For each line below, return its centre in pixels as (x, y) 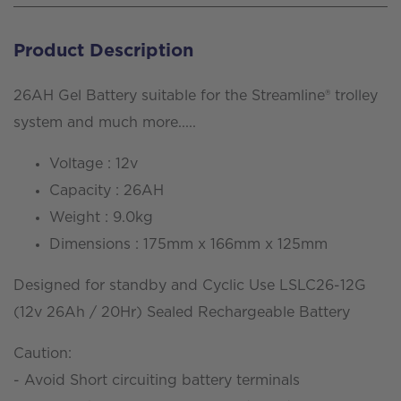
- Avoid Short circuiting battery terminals (157, 380)
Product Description (103, 51)
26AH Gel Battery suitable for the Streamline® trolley (196, 95)
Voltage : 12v (94, 163)
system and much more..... (105, 122)
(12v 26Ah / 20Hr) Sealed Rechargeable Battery (182, 312)
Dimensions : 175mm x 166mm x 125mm (188, 244)
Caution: (43, 353)
